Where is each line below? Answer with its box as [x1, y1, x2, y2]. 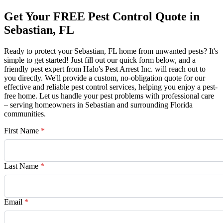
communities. [4, 110, 46, 118]
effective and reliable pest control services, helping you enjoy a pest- [4, 83, 218, 92]
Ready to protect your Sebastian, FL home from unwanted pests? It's [4, 47, 218, 56]
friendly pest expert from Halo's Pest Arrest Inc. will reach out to [4, 65, 206, 74]
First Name [4, 126, 41, 135]
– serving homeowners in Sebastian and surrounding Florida [4, 101, 193, 110]
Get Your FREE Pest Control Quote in [4, 10, 200, 23]
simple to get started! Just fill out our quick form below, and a [4, 56, 196, 65]
